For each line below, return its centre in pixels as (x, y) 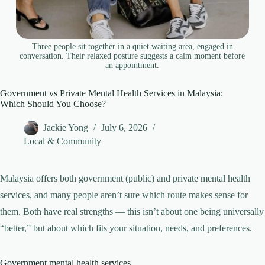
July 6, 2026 (124, 128)
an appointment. (132, 66)
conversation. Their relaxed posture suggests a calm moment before (132, 56)
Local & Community (62, 141)
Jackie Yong (66, 128)
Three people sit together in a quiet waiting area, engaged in (132, 47)
